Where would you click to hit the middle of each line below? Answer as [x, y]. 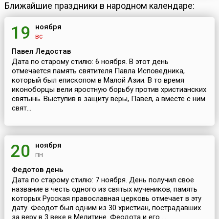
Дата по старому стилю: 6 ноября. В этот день [90, 62]
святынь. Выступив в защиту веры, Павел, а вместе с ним [108, 99]
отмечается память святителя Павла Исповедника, [98, 71]
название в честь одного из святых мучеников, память [104, 189]
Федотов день [37, 170]
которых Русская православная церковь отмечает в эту [106, 199]
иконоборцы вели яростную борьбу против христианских [109, 90]
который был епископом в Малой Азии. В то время [98, 80]
